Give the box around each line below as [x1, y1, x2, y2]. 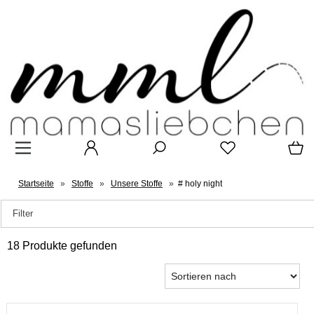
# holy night [178, 179, 222, 189]
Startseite [18, 179, 54, 189]
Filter [13, 208, 33, 219]
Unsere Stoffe [111, 179, 163, 189]
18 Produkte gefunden [7, 240, 117, 252]
